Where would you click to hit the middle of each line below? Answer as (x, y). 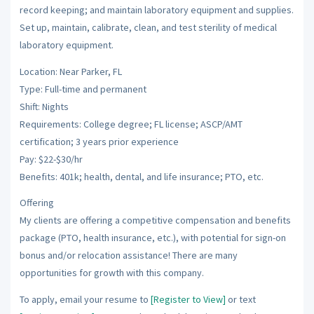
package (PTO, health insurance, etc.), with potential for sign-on (152, 238)
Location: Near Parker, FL (70, 71)
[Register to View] (188, 299)
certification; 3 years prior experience (99, 141)
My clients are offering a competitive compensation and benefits (155, 220)
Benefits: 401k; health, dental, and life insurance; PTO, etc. (141, 176)
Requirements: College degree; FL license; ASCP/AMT (131, 124)
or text (240, 299)
